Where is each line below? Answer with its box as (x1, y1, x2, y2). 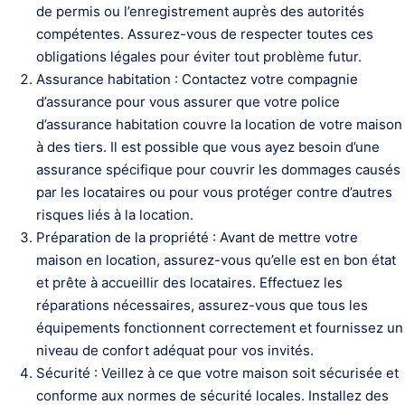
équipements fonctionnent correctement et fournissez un (36, 319, 403, 336)
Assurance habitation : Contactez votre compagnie (36, 71, 358, 88)
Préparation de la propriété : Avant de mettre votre (36, 229, 358, 246)
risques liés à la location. (36, 206, 193, 223)
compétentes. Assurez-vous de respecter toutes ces (36, 25, 373, 42)
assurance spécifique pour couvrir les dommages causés (36, 161, 400, 178)
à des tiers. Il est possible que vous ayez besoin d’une (36, 138, 380, 155)
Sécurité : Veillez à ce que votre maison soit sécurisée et (36, 364, 399, 381)
